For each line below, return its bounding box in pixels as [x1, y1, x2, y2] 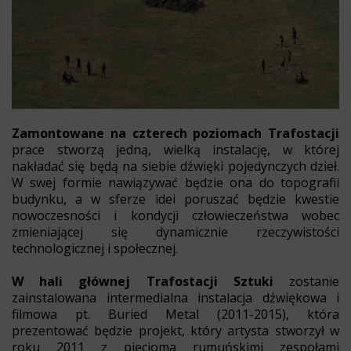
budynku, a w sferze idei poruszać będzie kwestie [12, 190, 339, 208]
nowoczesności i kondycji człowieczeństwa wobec [12, 207, 339, 225]
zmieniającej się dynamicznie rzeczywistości [12, 223, 339, 241]
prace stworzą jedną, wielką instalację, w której [12, 141, 339, 159]
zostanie [273, 273, 340, 291]
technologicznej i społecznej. [12, 240, 178, 258]
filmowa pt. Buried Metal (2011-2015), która [12, 306, 339, 324]
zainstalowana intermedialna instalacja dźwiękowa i [12, 289, 339, 307]
